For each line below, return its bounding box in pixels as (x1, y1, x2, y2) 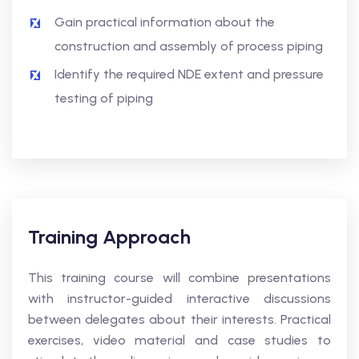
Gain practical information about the (54, 14, 275, 30)
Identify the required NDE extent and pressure (54, 67, 324, 82)
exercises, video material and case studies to (28, 333, 331, 348)
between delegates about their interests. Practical (28, 312, 331, 327)
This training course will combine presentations (28, 270, 331, 285)
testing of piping (54, 91, 153, 106)
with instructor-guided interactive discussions (28, 291, 331, 306)
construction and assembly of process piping (54, 38, 323, 54)
